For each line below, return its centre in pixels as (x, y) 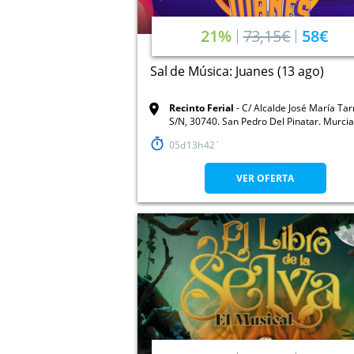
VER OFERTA (265, 179)
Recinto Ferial (201, 108)
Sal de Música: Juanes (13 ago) (237, 72)
